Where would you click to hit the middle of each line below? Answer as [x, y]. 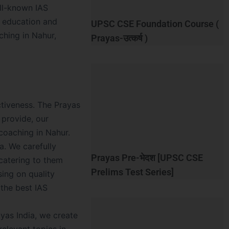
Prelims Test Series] [133, 172]
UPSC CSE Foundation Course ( [155, 24]
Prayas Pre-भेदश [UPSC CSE [147, 157]
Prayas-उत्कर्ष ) [120, 38]
